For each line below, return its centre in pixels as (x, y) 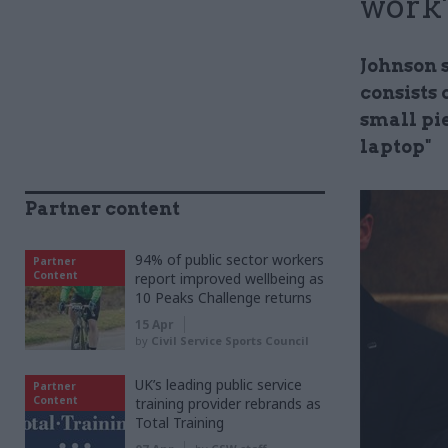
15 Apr (154, 324)
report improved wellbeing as (229, 278)
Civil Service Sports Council (230, 340)
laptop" (395, 146)
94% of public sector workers (229, 259)
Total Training (179, 422)
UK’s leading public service (218, 384)
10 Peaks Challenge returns (223, 297)
